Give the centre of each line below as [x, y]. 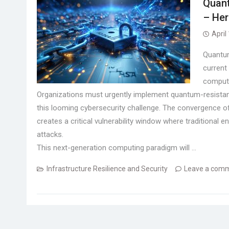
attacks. [50, 134]
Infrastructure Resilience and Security [107, 168]
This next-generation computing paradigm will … [117, 147]
